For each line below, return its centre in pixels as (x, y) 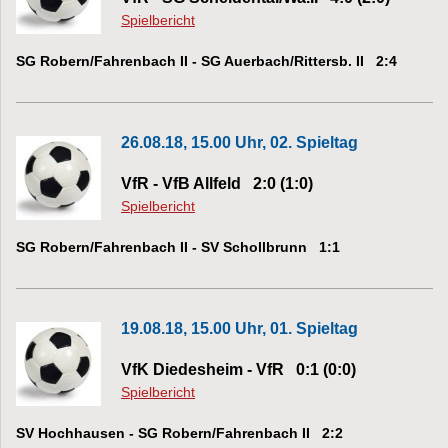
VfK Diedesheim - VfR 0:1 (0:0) (238, 369)
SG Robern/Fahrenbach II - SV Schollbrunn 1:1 (178, 246)
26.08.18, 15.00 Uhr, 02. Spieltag (239, 142)
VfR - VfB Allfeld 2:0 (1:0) (217, 183)
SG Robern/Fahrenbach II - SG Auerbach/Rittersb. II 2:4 (206, 60)
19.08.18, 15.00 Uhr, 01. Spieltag (239, 328)
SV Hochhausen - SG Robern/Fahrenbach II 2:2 (179, 432)
